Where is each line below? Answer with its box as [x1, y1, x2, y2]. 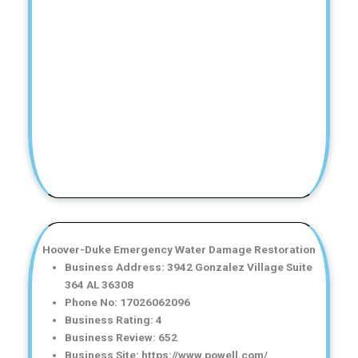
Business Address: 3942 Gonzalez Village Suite [65, 260, 313, 273]
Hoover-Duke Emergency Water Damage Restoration [42, 242, 316, 256]
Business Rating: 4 [65, 312, 163, 326]
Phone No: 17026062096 [65, 295, 191, 308]
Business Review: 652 [65, 330, 178, 344]
